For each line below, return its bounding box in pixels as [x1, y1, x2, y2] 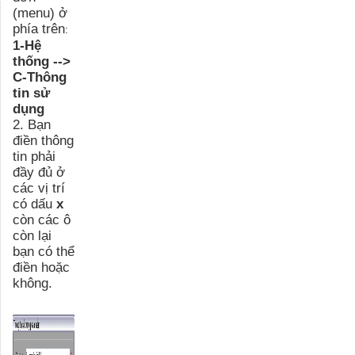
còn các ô [13, 211, 71, 227]
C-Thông [13, 68, 67, 85]
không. [13, 274, 52, 291]
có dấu [13, 195, 56, 212]
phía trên [13, 20, 65, 36]
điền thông [13, 132, 74, 148]
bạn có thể [13, 242, 74, 259]
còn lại [13, 227, 52, 243]
